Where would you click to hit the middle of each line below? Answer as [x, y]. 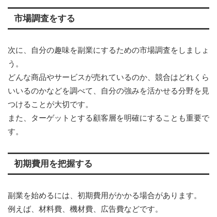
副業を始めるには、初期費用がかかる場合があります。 [105, 196]
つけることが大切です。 [50, 105]
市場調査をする [44, 19]
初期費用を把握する [53, 164]
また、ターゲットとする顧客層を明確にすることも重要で [108, 118]
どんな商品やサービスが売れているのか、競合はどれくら [108, 77]
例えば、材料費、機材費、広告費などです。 [85, 209]
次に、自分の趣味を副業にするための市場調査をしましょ [108, 50]
